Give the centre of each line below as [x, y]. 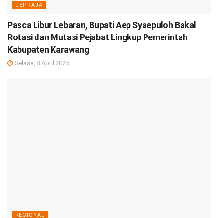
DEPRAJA [29, 5]
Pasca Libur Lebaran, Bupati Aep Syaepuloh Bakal [102, 25]
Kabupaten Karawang [48, 49]
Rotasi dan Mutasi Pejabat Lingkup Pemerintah [98, 37]
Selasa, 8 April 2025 [41, 63]
